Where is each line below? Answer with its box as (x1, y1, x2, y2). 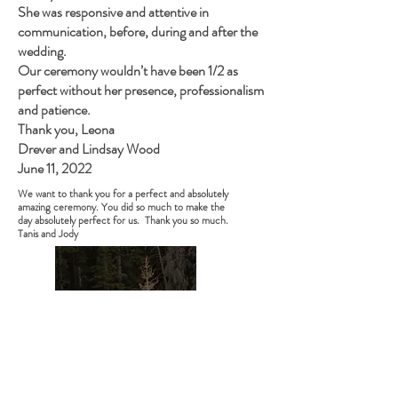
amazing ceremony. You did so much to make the (18, 199, 225, 215)
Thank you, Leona (18, 119, 115, 139)
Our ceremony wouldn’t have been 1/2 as (18, 60, 238, 81)
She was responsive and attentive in (18, 2, 209, 22)
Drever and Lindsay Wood (18, 139, 160, 159)
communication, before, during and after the (18, 21, 258, 42)
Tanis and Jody (18, 226, 78, 242)
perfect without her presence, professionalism (18, 80, 264, 100)
